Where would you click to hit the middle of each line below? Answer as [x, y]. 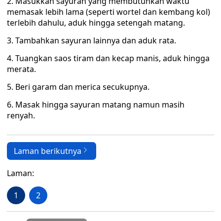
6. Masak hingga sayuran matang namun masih [96, 105]
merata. [21, 69]
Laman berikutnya [48, 151]
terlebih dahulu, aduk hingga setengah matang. [96, 23]
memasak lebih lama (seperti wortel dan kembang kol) [109, 12]
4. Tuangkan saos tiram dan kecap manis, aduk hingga [108, 58]
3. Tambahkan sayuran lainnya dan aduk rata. [92, 40]
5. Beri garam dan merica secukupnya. [78, 87]
